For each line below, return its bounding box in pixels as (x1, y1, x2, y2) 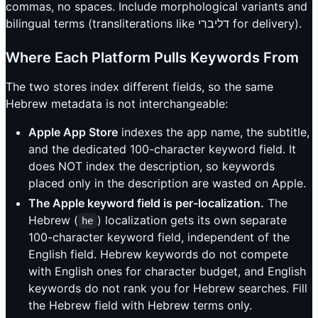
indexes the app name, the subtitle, (118, 125, 309, 140)
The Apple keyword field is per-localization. (28, 196, 264, 211)
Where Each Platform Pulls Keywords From (6, 49, 299, 67)
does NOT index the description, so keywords (28, 159, 275, 174)
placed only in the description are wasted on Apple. (28, 176, 306, 191)
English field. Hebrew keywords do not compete (28, 247, 288, 262)
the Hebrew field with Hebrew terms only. (28, 298, 252, 313)
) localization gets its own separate (97, 213, 290, 228)
